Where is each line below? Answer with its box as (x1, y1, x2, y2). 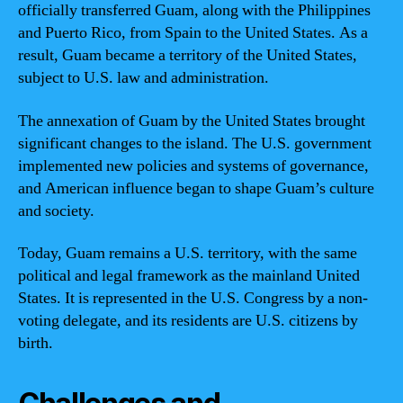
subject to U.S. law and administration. (18, 67, 269, 88)
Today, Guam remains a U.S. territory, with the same (18, 243, 357, 264)
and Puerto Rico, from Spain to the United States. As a (18, 22, 368, 43)
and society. (18, 200, 94, 221)
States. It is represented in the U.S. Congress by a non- (18, 288, 368, 309)
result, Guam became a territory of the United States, (18, 45, 357, 66)
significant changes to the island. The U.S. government (18, 132, 372, 154)
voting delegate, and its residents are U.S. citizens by (18, 310, 358, 331)
